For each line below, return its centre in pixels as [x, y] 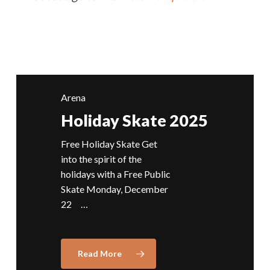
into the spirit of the [101, 159]
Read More [99, 254]
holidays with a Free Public [115, 174]
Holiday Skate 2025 [134, 120]
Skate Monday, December [114, 189]
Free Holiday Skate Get [109, 144]
